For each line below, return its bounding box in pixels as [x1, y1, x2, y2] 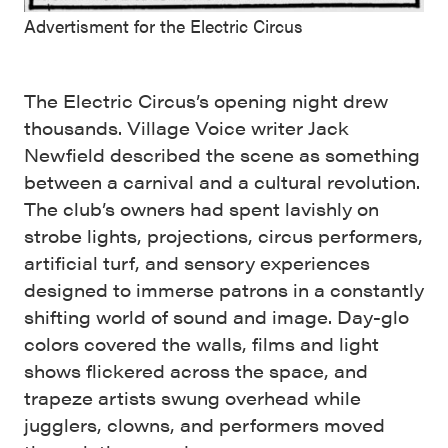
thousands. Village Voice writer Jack [24, 115, 349, 141]
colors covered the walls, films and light [24, 331, 379, 357]
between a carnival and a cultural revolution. [24, 169, 420, 195]
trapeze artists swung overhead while [24, 385, 361, 411]
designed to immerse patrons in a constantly [24, 277, 424, 303]
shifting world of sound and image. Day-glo [24, 304, 409, 330]
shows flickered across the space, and [24, 358, 368, 384]
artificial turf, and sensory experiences [24, 250, 370, 276]
